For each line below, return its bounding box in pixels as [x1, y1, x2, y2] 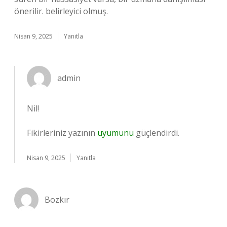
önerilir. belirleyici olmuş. [14, 6, 108, 17]
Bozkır [45, 194, 69, 205]
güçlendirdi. [134, 127, 179, 138]
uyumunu [97, 127, 134, 138]
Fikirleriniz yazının [27, 127, 97, 138]
